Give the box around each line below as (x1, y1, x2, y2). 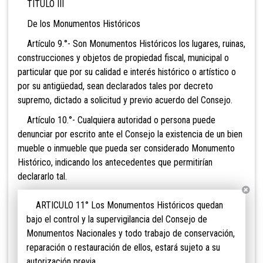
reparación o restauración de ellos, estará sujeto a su (26, 242, 220, 254)
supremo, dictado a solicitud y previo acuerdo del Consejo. (18, 95, 232, 106)
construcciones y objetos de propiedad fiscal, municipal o (18, 52, 229, 64)
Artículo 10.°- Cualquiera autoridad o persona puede (18, 114, 215, 126)
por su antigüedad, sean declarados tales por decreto (18, 80, 213, 92)
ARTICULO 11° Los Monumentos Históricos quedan (26, 200, 223, 211)
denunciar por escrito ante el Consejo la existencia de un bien (18, 129, 242, 140)
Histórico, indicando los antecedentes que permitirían (18, 157, 213, 168)
